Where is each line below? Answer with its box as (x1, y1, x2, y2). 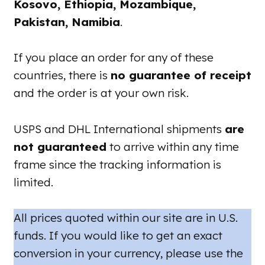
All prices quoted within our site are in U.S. (14, 210, 238, 225)
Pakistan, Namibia (14, 14, 120, 29)
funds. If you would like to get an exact (14, 228, 222, 243)
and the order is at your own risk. (14, 86, 189, 101)
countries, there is (14, 68, 111, 83)
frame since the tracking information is (14, 157, 221, 172)
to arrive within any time (106, 139, 239, 154)
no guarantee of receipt (111, 68, 251, 83)
